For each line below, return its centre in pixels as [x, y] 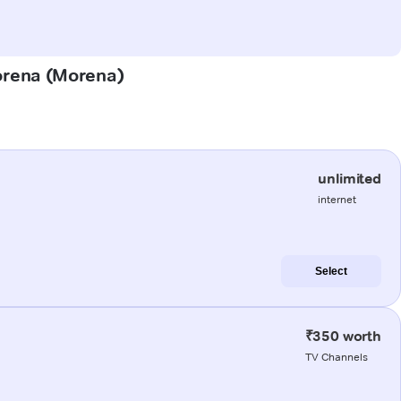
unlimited [350, 178]
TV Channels [336, 356]
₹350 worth [343, 336]
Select [331, 271]
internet [337, 199]
